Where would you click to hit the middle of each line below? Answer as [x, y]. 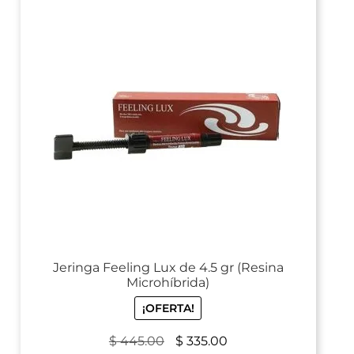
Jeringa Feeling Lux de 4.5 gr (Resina [168, 267]
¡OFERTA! [168, 309]
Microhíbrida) [168, 282]
